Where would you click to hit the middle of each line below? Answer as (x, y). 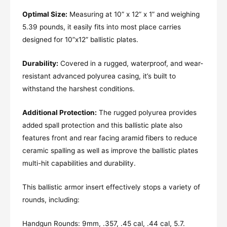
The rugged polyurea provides (147, 113)
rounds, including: (51, 200)
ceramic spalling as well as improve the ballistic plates (110, 151)
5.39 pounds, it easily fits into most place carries (102, 27)
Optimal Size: (45, 14)
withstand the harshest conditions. (79, 89)
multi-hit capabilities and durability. (79, 163)
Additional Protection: (60, 113)
